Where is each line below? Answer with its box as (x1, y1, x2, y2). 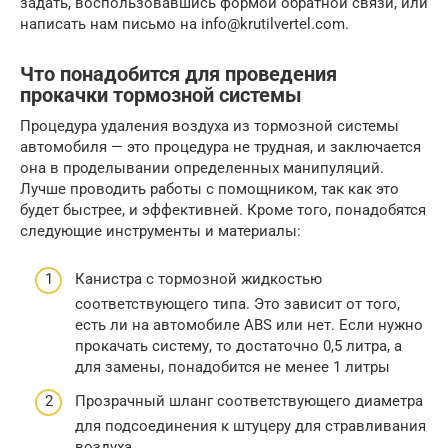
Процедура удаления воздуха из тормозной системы (20, 116, 399, 135)
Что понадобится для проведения (20, 62, 337, 86)
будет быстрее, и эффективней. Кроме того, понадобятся (20, 200, 426, 219)
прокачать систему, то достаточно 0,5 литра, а (75, 337, 402, 355)
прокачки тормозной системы (20, 83, 302, 107)
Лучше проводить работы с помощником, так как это (20, 179, 399, 198)
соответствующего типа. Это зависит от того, (75, 295, 400, 313)
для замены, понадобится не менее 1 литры (75, 358, 390, 376)
